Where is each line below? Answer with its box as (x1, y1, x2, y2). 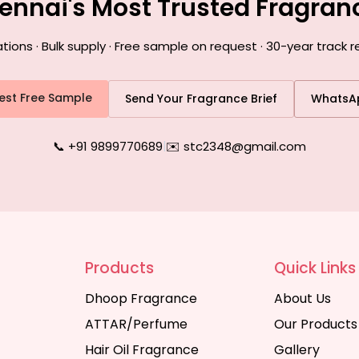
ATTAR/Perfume (85, 315, 188, 333)
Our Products (273, 315, 357, 333)
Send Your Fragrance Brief (124, 91, 277, 107)
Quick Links (273, 257, 356, 279)
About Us (273, 289, 331, 308)
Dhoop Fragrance (85, 289, 198, 308)
